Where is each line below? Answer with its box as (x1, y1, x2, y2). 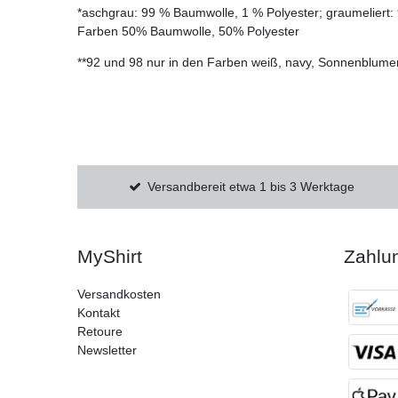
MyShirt (77, 246, 142, 267)
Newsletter (77, 343, 137, 358)
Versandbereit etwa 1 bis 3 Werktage (147, 179, 355, 195)
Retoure (77, 324, 123, 339)
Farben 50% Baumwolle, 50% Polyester (77, 24, 299, 39)
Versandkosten (77, 287, 161, 302)
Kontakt (77, 306, 120, 321)
